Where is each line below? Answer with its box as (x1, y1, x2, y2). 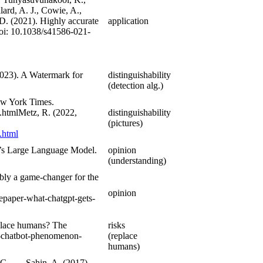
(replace (108, 231, 137, 241)
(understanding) (108, 156, 166, 166)
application (108, 16, 149, 26)
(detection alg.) (108, 80, 163, 91)
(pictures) (108, 118, 143, 129)
